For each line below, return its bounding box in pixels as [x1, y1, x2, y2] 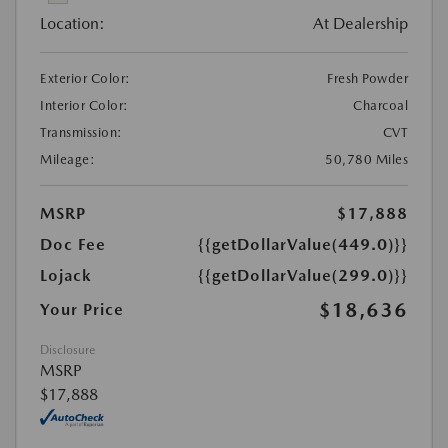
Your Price [40, 300, 124, 320]
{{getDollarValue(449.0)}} [198, 235, 408, 255]
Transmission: [40, 125, 123, 141]
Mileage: [40, 152, 95, 168]
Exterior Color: [40, 71, 131, 87]
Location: [40, 14, 105, 34]
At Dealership [313, 14, 408, 34]
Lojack [40, 266, 92, 286]
